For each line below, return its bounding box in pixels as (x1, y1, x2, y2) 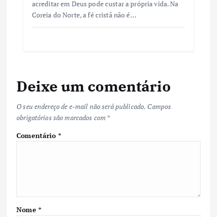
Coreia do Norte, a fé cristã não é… (31, 10, 136, 19)
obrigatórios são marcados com (16, 113, 107, 123)
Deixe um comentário (16, 76, 170, 95)
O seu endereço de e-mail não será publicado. (16, 102, 146, 111)
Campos (147, 102, 171, 111)
